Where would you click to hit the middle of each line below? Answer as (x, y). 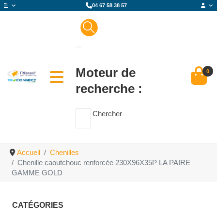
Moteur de (106, 73)
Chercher (107, 114)
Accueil (28, 152)
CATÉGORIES (38, 205)
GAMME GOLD (37, 172)
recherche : (109, 89)
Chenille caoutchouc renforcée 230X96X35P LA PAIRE (104, 162)
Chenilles (64, 152)
